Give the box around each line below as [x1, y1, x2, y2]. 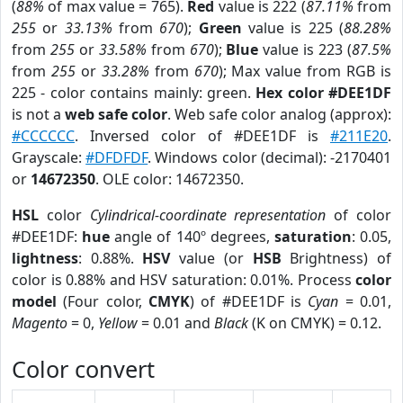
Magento [12, 313, 67, 333]
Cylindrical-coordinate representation [89, 205, 327, 225]
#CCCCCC [12, 126, 75, 146]
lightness [12, 248, 78, 268]
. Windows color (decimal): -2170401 [148, 148, 392, 167]
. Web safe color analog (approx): [167, 104, 391, 124]
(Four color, [57, 291, 148, 311]
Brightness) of [281, 248, 392, 268]
